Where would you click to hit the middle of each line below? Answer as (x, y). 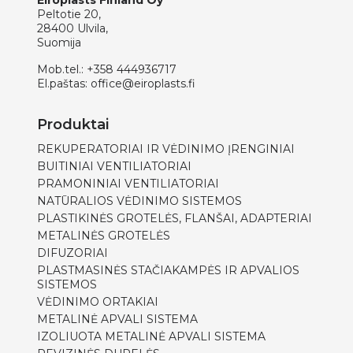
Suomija (59, 43)
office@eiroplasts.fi (143, 84)
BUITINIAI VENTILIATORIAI (114, 166)
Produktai (73, 124)
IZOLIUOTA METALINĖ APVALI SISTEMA (151, 336)
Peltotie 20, (69, 14)
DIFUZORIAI (72, 253)
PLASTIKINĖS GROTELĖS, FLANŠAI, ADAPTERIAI (175, 218)
